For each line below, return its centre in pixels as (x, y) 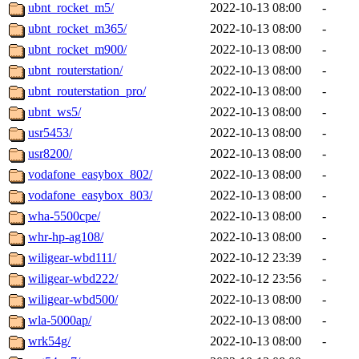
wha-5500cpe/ (64, 216)
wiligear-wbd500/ (73, 300)
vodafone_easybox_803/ (90, 196)
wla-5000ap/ (60, 321)
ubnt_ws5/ (54, 112)
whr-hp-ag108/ (66, 237)
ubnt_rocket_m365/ (77, 29)
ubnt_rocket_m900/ (77, 50)
